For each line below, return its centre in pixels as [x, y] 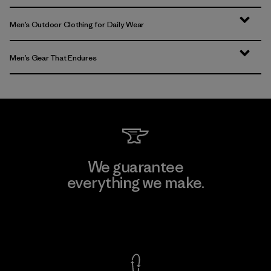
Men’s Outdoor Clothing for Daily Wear [77, 24]
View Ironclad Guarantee [135, 219]
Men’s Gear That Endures [53, 57]
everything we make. [135, 182]
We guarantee [135, 167]
